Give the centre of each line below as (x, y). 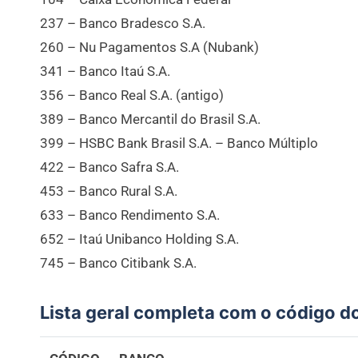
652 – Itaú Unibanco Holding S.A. (139, 239)
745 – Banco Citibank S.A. (118, 263)
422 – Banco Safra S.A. (109, 167)
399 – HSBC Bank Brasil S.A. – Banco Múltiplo (179, 143)
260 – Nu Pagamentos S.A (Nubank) (149, 47)
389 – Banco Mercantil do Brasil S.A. (150, 119)
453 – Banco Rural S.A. (109, 191)
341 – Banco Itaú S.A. (105, 71)
